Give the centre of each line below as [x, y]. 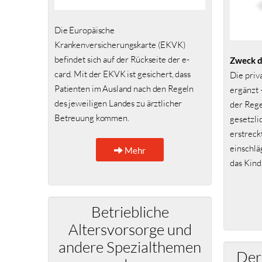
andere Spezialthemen [130, 247]
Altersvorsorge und [130, 229]
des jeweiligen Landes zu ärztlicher [118, 104]
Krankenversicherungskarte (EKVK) [120, 45]
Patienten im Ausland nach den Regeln [124, 89]
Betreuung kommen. [92, 118]
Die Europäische [85, 30]
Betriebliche [130, 212]
